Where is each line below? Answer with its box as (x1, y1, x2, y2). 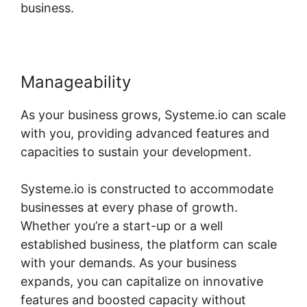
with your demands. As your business (21, 256, 236, 271)
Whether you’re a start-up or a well (21, 219, 223, 234)
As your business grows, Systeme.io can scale (21, 108, 286, 123)
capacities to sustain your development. (21, 145, 251, 160)
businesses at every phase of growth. (21, 200, 238, 215)
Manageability (21, 72, 131, 93)
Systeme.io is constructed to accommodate (21, 182, 273, 197)
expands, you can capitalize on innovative (21, 274, 263, 289)
